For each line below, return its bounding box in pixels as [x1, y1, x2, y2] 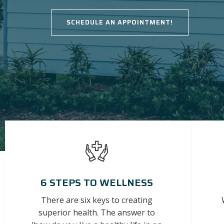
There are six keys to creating [40, 194, 152, 205]
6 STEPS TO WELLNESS [40, 174, 153, 190]
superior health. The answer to [38, 207, 155, 218]
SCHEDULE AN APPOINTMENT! [66, 17, 173, 27]
